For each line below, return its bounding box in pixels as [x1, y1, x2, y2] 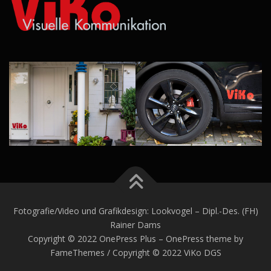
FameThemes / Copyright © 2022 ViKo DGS [50, 246, 221, 258]
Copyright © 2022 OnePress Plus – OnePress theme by [28, 232, 243, 244]
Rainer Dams [110, 218, 161, 230]
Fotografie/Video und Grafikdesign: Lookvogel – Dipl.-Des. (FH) [13, 204, 258, 217]
